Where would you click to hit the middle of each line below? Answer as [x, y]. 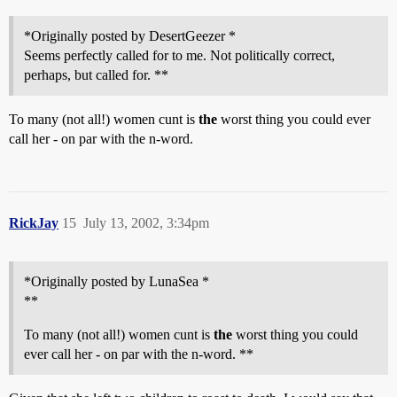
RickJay [34, 223]
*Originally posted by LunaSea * [117, 281]
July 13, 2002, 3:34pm [146, 223]
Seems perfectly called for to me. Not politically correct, [179, 55]
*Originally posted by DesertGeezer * [130, 36]
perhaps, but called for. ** [96, 75]
